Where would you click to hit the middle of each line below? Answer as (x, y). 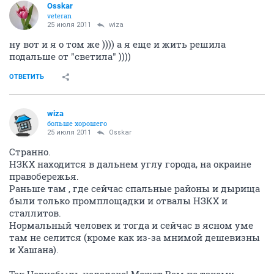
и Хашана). (34, 250)
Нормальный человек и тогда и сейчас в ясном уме (131, 225)
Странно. (30, 152)
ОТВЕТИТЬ (27, 77)
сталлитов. (35, 213)
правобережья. (44, 176)
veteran (59, 16)
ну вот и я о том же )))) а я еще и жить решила (117, 44)
